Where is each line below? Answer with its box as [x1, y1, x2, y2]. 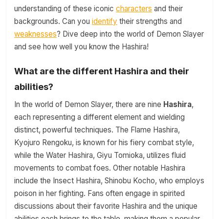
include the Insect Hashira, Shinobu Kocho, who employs [14, 176, 204, 185]
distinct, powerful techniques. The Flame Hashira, [14, 125, 180, 134]
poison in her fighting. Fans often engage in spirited [14, 189, 185, 198]
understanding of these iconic [14, 4, 116, 13]
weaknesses [14, 29, 57, 39]
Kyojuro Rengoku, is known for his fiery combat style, [14, 138, 194, 147]
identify [92, 17, 117, 26]
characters [116, 4, 152, 13]
